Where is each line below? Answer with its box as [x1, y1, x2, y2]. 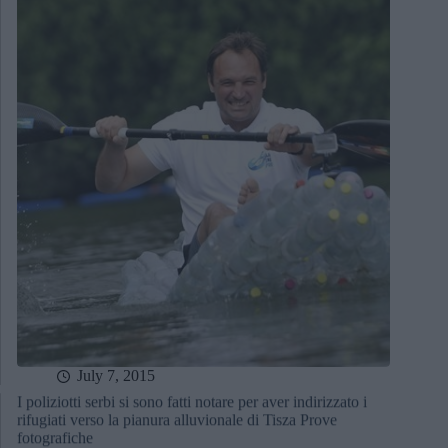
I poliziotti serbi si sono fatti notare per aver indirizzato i [17, 393, 367, 411]
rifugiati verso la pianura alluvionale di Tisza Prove [17, 411, 337, 429]
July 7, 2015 [77, 367, 155, 385]
